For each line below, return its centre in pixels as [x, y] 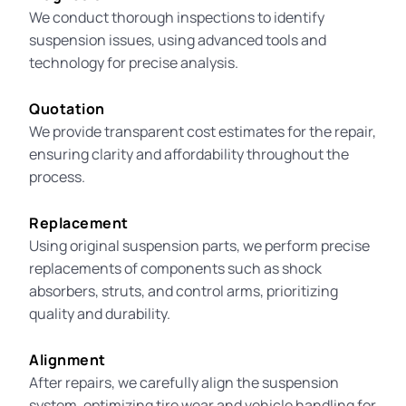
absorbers [63, 290]
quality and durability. [100, 313]
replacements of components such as [156, 268]
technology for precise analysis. [134, 62]
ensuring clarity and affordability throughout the [189, 154]
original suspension [135, 245]
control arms [218, 290]
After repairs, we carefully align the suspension [184, 382]
